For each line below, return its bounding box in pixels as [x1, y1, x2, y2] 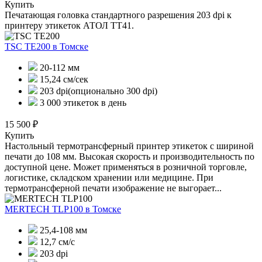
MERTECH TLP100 [5, 204, 85, 215]
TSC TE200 [5, 42, 53, 52]
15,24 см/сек [37, 74, 88, 85]
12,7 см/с [37, 237, 75, 247]
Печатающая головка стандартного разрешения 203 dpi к [5, 10, 232, 20]
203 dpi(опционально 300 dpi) [37, 86, 157, 96]
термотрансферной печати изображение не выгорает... [5, 183, 222, 194]
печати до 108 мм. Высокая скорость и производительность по [5, 151, 254, 162]
